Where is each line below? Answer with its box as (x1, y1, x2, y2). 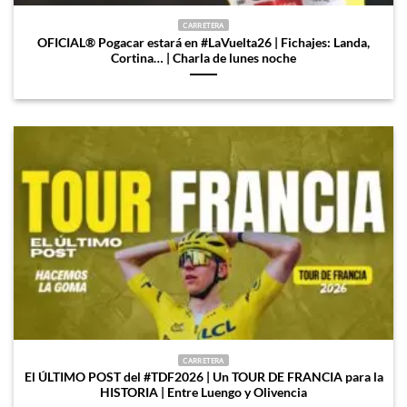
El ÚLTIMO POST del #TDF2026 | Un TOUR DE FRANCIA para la (24, 370, 383, 385)
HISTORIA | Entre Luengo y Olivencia (100, 385, 307, 401)
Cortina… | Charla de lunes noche (111, 51, 296, 66)
